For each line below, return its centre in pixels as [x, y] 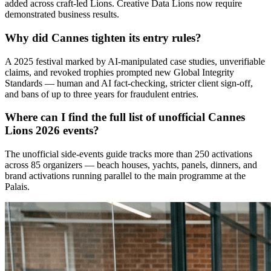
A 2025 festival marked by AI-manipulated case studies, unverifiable [135, 61]
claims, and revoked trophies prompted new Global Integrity [119, 72]
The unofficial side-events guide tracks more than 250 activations [129, 154]
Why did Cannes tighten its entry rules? [103, 38]
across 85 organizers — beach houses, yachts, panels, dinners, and [131, 165]
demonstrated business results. [62, 15]
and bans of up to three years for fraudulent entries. [102, 94]
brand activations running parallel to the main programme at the [125, 176]
